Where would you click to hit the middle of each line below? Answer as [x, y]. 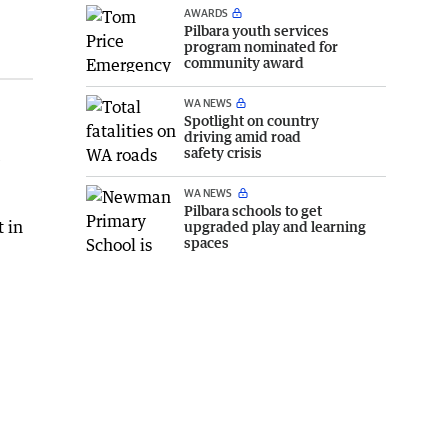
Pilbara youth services [256, 30]
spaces [206, 242]
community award [244, 62]
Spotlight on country [251, 120]
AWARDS [206, 12]
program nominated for [261, 46]
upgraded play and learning [275, 226]
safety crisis [223, 152]
